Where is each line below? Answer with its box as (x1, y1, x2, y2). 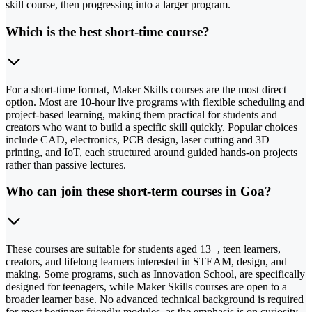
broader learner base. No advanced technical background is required (6, 293, 304, 306)
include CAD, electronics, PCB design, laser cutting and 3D (6, 133, 270, 146)
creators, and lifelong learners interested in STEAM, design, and (6, 256, 287, 268)
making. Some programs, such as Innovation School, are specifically (6, 268, 305, 281)
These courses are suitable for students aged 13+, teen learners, (6, 243, 281, 256)
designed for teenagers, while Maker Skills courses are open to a (6, 281, 287, 293)
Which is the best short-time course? (6, 24, 210, 39)
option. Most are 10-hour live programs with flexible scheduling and (6, 95, 304, 108)
